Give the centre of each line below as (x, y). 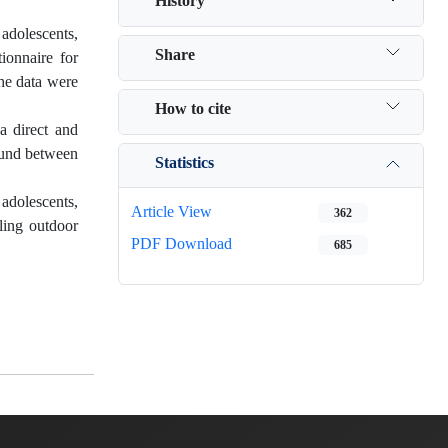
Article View (171, 211)
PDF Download (181, 243)
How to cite (193, 108)
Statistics (184, 162)
